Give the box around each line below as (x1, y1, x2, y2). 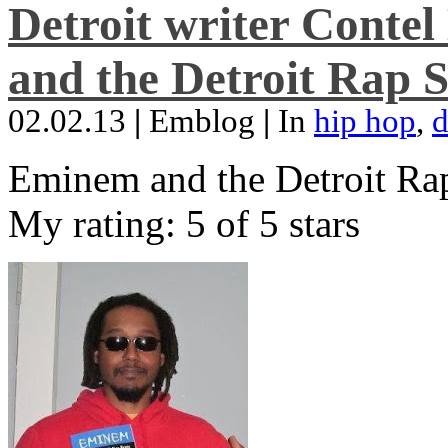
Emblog (141, 103, 263, 139)
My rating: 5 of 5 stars (8, 202, 360, 245)
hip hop (314, 103, 416, 139)
